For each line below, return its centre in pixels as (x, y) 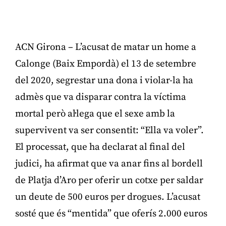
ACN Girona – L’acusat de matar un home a (106, 47)
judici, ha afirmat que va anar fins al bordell (109, 163)
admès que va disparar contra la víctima (101, 97)
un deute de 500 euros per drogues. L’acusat (108, 197)
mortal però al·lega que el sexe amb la (95, 114)
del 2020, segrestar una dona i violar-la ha (104, 80)
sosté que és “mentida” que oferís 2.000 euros (111, 213)
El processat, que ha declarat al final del (100, 147)
